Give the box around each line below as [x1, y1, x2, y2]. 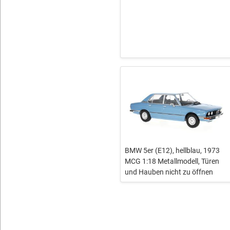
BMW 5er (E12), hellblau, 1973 [124, 146, 220, 155]
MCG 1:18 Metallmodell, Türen [124, 157, 219, 166]
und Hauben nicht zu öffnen [124, 168, 213, 177]
